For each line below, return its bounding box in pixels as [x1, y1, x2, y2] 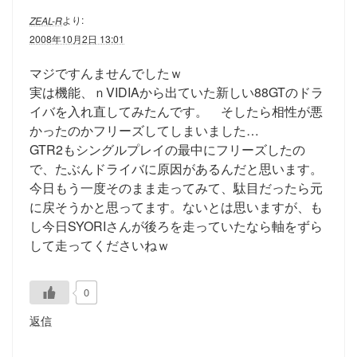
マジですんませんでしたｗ [29, 63, 182, 82]
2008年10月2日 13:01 [29, 31, 124, 45]
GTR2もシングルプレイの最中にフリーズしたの [29, 139, 305, 159]
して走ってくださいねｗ [29, 235, 170, 254]
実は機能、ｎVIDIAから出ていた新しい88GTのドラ [29, 82, 324, 101]
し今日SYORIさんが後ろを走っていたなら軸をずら [29, 216, 323, 235]
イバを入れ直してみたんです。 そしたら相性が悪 [29, 101, 323, 120]
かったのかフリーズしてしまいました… [29, 120, 259, 139]
